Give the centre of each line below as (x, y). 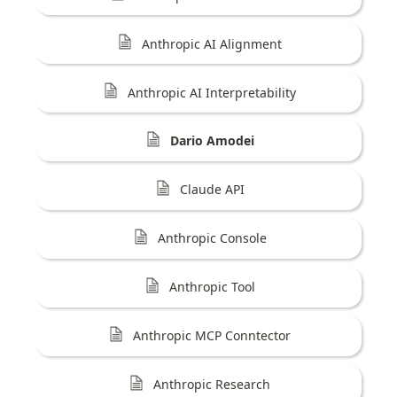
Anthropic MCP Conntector (212, 336)
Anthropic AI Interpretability (212, 92)
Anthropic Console (212, 238)
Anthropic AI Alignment (212, 43)
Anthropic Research (212, 385)
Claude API (212, 190)
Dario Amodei (212, 141)
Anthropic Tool (212, 287)
